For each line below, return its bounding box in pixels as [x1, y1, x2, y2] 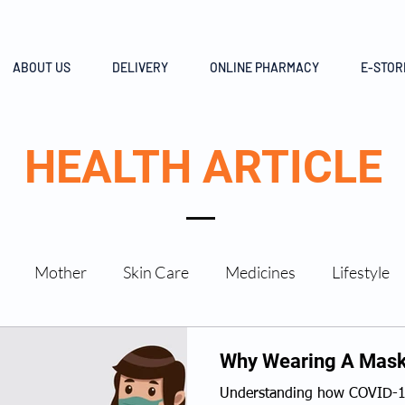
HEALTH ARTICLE [24, 141, 382, 193]
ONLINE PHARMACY [210, 60, 319, 75]
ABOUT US [13, 60, 71, 75]
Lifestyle [332, 261, 390, 282]
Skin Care [123, 261, 189, 282]
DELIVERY [112, 60, 168, 75]
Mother [34, 261, 87, 282]
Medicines [225, 261, 296, 282]
